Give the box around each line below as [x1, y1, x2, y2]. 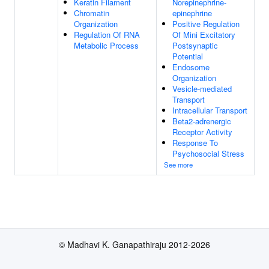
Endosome [172, 61, 210, 73]
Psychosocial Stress [172, 148, 244, 159]
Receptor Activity [172, 126, 232, 138]
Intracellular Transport [172, 104, 247, 116]
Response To [172, 137, 218, 148]
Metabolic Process [74, 40, 139, 51]
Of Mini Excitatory [172, 29, 235, 40]
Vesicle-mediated [172, 83, 232, 94]
